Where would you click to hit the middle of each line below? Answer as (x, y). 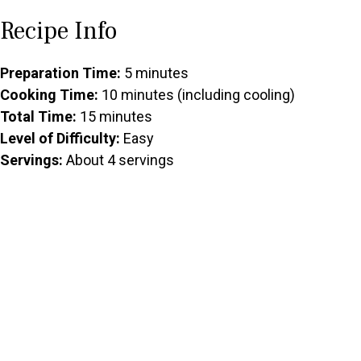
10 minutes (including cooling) (197, 95)
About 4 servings (118, 160)
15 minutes (114, 117)
